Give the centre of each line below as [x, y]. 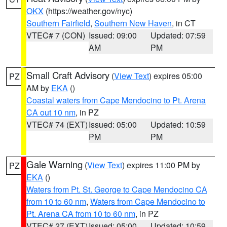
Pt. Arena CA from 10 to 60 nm [81, 214]
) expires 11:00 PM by [161, 165]
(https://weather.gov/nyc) [88, 11]
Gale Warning [54, 164]
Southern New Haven [133, 23]
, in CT [184, 23]
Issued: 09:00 [112, 35]
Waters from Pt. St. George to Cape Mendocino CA [117, 189]
